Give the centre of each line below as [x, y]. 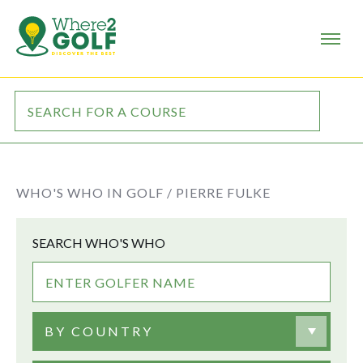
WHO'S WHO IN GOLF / [94, 192]
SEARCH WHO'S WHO [99, 243]
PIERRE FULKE [223, 192]
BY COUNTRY [99, 331]
